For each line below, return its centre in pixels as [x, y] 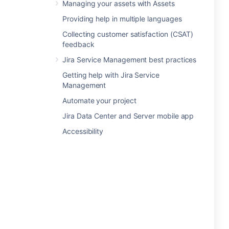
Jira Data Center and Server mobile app [128, 116]
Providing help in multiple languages [122, 19]
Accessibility [83, 131]
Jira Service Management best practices [130, 60]
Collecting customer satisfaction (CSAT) [128, 34]
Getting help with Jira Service [111, 75]
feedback [78, 44]
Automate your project [99, 100]
